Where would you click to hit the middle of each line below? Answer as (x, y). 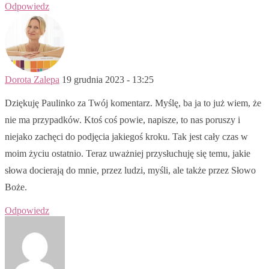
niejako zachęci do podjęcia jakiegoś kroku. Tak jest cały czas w (126, 136)
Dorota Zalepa (32, 79)
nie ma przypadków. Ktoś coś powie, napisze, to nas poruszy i (122, 119)
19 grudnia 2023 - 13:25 (108, 79)
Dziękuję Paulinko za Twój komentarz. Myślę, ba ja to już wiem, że (133, 103)
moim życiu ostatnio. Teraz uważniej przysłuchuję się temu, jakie (128, 153)
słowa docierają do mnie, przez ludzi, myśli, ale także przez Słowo (130, 170)
